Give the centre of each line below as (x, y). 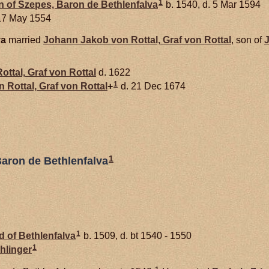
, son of (248, 40)
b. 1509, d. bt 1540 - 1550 (136, 235)
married (25, 40)
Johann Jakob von (87, 40)
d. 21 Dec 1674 (152, 86)
